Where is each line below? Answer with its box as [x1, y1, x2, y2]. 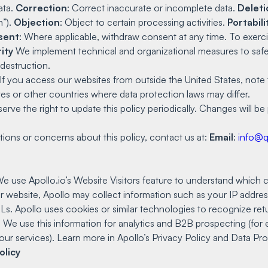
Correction [16, 1, 67, 14]
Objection [14, 16, 60, 28]
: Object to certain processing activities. [60, 16, 227, 28]
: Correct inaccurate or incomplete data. [67, 1, 237, 14]
